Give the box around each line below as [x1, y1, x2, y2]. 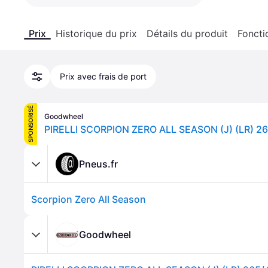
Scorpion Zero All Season [31, 193, 146, 205]
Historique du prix [56, 28, 137, 39]
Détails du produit [147, 28, 228, 39]
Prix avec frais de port [60, 71, 147, 81]
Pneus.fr [79, 157, 118, 170]
